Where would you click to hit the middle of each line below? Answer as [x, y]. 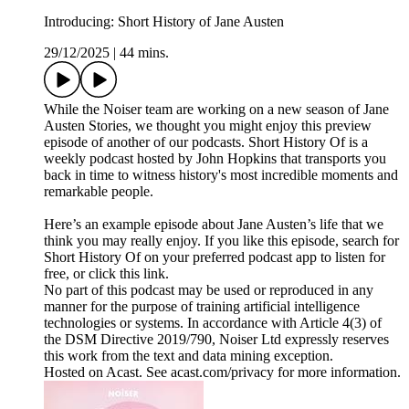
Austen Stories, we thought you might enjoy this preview [208, 126]
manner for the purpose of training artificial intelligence [202, 307]
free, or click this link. [106, 274]
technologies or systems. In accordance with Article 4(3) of [213, 323]
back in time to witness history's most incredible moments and [221, 175]
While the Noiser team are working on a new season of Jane [216, 110]
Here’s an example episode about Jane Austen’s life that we [214, 225]
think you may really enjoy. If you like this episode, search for [221, 241]
